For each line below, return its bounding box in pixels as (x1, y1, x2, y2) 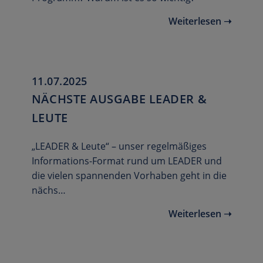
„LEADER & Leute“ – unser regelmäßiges (31, 140, 207, 153)
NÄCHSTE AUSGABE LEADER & (31, 91, 207, 107)
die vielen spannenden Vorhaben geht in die (31, 169, 227, 183)
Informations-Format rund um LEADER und (31, 154, 222, 168)
